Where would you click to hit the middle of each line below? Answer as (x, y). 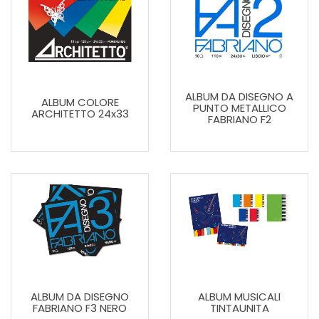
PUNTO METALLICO (239, 108)
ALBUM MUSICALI (239, 296)
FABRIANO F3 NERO (80, 308)
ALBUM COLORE (80, 102)
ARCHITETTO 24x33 (80, 113)
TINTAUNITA (239, 308)
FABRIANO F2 (239, 119)
